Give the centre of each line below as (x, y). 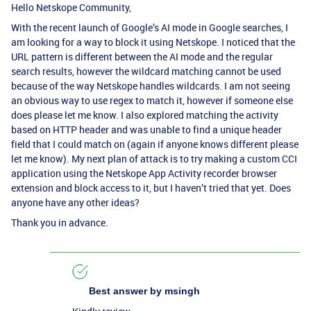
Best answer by (125, 291)
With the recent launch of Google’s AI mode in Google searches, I (150, 27)
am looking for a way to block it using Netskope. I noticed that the (153, 42)
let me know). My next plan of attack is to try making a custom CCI (154, 159)
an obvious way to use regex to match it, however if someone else (152, 100)
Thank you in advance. (61, 222)
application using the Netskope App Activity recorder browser (144, 173)
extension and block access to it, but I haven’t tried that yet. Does (151, 188)
